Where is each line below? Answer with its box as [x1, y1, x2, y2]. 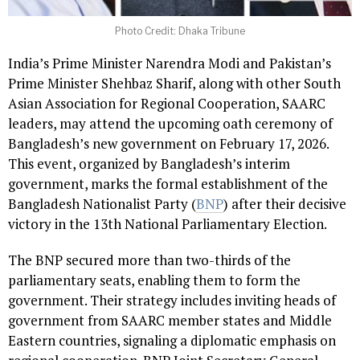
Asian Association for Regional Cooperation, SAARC [8, 93, 325, 112]
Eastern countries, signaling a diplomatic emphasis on [8, 330, 336, 350]
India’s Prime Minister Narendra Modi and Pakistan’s [8, 53, 331, 72]
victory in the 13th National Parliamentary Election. [8, 214, 327, 233]
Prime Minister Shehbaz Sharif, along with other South [8, 73, 341, 92]
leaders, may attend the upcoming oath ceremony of [8, 113, 333, 133]
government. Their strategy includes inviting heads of [8, 290, 336, 309]
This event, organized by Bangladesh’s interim [8, 153, 290, 173]
